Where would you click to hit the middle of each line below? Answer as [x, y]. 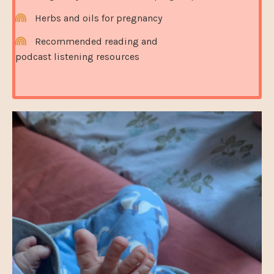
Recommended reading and [96, 41]
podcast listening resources [77, 56]
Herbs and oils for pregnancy [98, 18]
